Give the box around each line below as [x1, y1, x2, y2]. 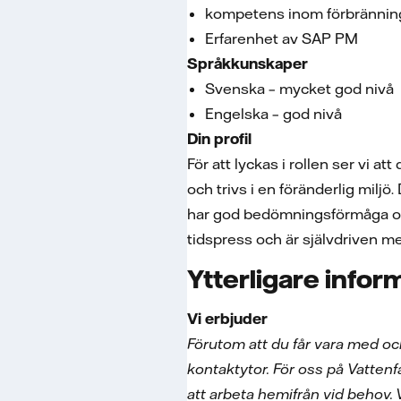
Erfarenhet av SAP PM [205, 30, 362, 47]
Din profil [187, 130, 252, 148]
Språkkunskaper [187, 55, 308, 73]
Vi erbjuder [187, 310, 278, 328]
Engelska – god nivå [205, 105, 342, 123]
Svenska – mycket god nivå [205, 80, 394, 98]
